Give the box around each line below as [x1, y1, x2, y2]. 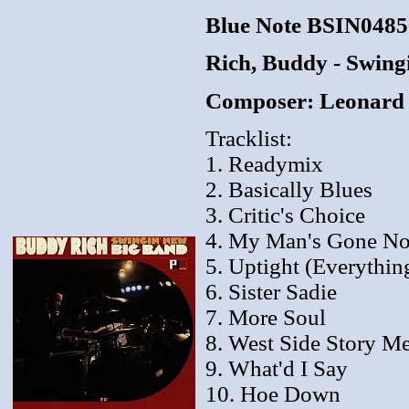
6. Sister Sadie [205, 278, 337, 304]
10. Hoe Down [205, 381, 341, 406]
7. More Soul [205, 304, 326, 330]
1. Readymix [205, 151, 323, 176]
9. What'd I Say [205, 355, 348, 381]
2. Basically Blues [205, 176, 372, 202]
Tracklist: [205, 125, 292, 151]
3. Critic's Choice [205, 202, 365, 227]
